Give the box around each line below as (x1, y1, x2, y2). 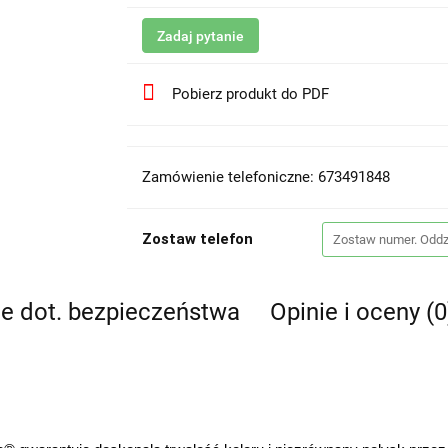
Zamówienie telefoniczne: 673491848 (141, 168, 390, 186)
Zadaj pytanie (156, 28, 244, 44)
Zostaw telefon (141, 230, 253, 248)
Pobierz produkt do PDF (171, 85, 329, 103)
